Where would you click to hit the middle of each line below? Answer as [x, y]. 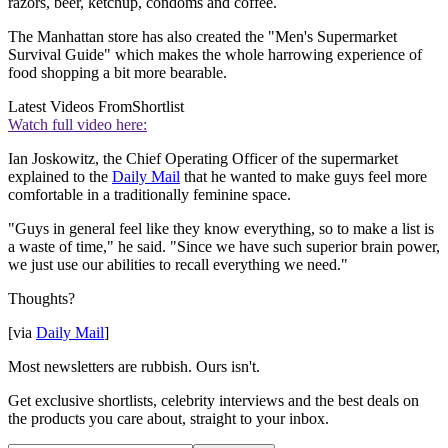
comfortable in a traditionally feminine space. [149, 194]
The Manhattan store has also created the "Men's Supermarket [202, 36]
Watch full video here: [77, 124]
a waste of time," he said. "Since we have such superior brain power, [224, 246]
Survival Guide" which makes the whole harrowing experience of [215, 54]
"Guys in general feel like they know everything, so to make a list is [221, 228]
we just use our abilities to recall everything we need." [178, 264]
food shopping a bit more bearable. [117, 72]
